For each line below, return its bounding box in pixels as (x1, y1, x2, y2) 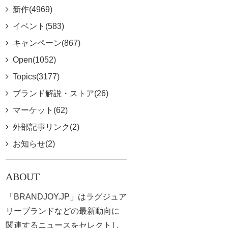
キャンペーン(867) (12, 39, 80, 47)
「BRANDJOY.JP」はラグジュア (5, 192, 127, 201)
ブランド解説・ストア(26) (12, 89, 108, 98)
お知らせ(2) (12, 139, 55, 148)
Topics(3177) (12, 72, 60, 81)
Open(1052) (12, 55, 56, 64)
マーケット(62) (12, 106, 68, 115)
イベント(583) (12, 22, 64, 31)
